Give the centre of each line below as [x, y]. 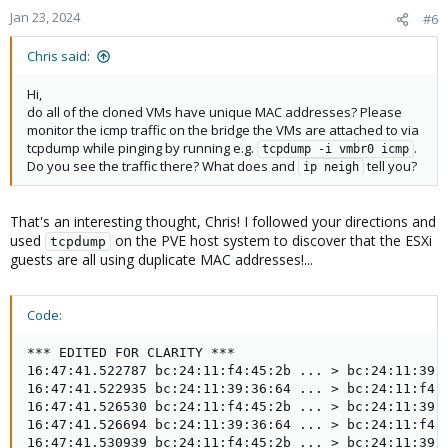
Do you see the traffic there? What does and [162, 166]
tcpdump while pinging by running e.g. [142, 148]
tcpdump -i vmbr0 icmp [335, 149]
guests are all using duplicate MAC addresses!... [161, 259]
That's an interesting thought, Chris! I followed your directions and [223, 221]
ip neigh [331, 167]
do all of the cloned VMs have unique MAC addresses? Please [214, 112]
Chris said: [58, 56]
